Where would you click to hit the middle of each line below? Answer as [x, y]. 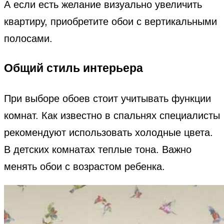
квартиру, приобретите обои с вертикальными [110, 21]
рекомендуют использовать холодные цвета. [108, 132]
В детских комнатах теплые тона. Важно [98, 149]
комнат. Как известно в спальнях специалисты [112, 115]
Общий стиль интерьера [73, 68]
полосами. [28, 38]
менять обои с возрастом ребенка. [84, 166]
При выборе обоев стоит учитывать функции [107, 98]
